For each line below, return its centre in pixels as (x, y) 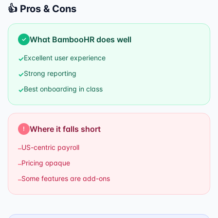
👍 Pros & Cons (42, 9)
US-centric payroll (50, 147)
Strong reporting (50, 73)
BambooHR (73, 39)
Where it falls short (65, 129)
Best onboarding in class (63, 89)
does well (113, 39)
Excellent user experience (65, 58)
